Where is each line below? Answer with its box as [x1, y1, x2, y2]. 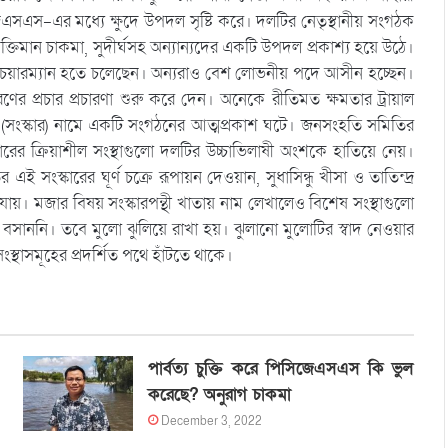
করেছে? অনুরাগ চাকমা [147, 383, 291, 407]
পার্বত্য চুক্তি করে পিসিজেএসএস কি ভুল [147, 357, 414, 381]
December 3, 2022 [160, 413, 262, 430]
